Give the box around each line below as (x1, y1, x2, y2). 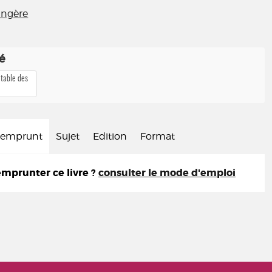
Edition (93, 131, 127, 142)
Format (140, 131, 175, 142)
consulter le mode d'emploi (98, 166, 236, 179)
